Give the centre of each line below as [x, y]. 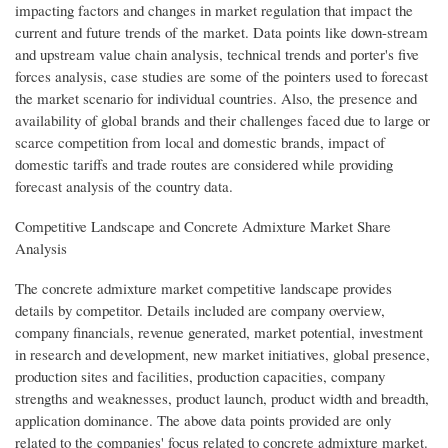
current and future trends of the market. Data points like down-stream [221, 31]
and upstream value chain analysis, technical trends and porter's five [217, 53]
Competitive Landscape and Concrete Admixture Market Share [203, 225]
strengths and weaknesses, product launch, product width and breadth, [222, 397]
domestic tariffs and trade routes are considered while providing [204, 163]
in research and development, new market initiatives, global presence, [222, 353]
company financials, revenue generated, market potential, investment [219, 331]
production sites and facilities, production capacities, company [200, 375]
